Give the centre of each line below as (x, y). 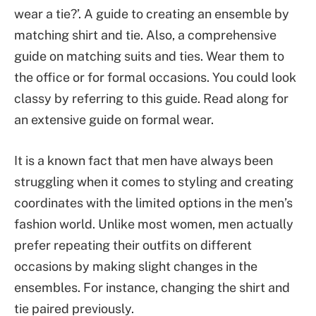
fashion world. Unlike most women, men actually (154, 224)
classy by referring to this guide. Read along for (151, 98)
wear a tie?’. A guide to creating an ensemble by (152, 14)
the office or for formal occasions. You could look (155, 77)
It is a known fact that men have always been (144, 160)
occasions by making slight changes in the (136, 266)
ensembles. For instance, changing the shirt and (152, 287)
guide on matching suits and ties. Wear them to (149, 56)
